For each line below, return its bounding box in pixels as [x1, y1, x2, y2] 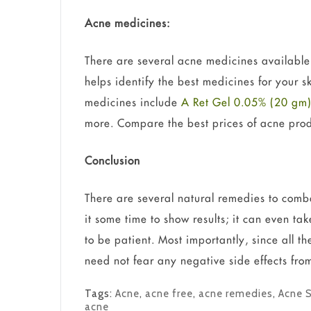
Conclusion [85, 153, 141, 168]
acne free [145, 287, 194, 301]
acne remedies [199, 287, 274, 301]
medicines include [85, 95, 182, 110]
